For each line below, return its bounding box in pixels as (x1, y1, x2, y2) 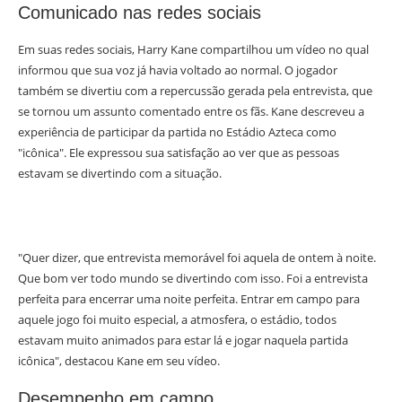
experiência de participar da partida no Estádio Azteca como (18, 124, 336, 141)
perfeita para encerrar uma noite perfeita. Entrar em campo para (18, 291, 360, 308)
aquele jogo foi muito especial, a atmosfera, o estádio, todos (18, 311, 336, 328)
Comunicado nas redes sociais (18, 3, 261, 23)
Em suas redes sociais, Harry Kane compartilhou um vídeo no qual (18, 41, 369, 58)
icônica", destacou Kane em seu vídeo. (18, 353, 220, 370)
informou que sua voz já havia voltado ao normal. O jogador (18, 62, 337, 79)
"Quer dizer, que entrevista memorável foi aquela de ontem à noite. (18, 249, 376, 267)
